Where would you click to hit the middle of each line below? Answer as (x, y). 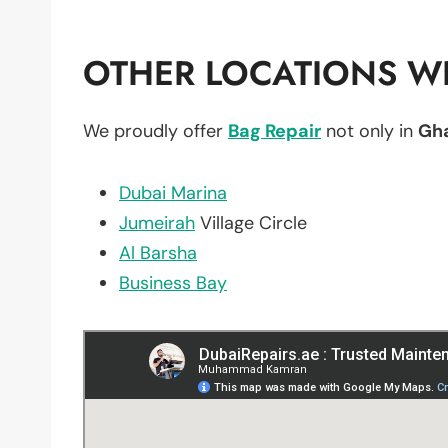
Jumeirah (157, 222)
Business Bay (173, 282)
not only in (369, 130)
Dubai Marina (173, 192)
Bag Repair (274, 130)
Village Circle (251, 222)
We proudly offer (155, 130)
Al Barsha (158, 252)
